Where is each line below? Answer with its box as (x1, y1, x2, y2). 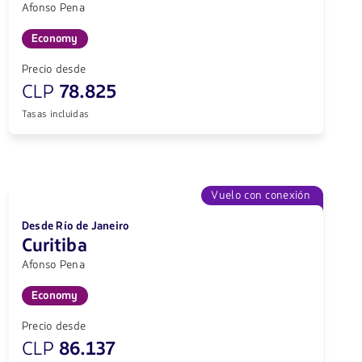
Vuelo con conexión (211, 187, 310, 204)
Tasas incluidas (21, 107, 90, 121)
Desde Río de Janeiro (21, 218, 129, 234)
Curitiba (21, 234, 87, 259)
